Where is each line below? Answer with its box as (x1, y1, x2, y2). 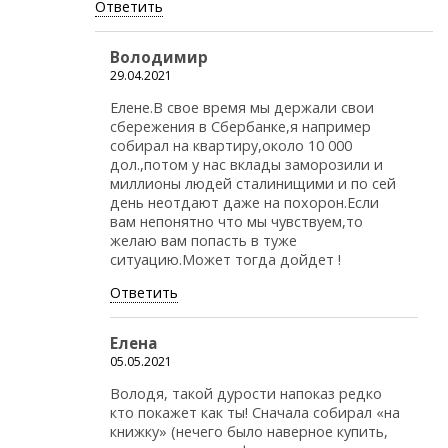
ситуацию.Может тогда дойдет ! (110, 249, 341, 269)
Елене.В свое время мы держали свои (110, 97, 374, 117)
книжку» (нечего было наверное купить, (110, 422, 388, 442)
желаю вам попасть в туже (110, 230, 297, 250)
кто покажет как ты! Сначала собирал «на (110, 403, 400, 423)
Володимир (110, 46, 208, 67)
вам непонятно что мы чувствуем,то (110, 211, 363, 231)
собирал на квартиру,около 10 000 (110, 135, 352, 155)
